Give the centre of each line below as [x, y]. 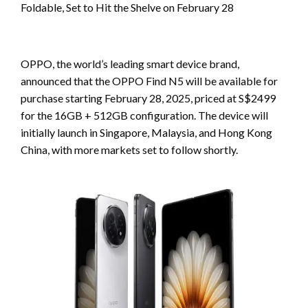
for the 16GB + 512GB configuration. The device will [144, 115]
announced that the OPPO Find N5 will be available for [149, 81]
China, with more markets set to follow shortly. [129, 150]
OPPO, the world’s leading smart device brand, [130, 64]
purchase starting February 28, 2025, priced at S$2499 [148, 98]
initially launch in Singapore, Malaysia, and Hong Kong [146, 133]
